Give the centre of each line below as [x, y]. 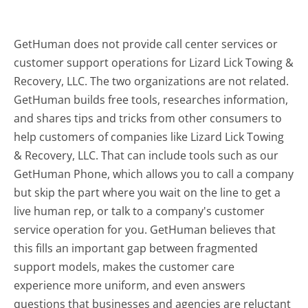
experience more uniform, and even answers [130, 285]
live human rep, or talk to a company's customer [140, 211]
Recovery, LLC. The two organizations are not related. [152, 81]
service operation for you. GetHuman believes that [145, 229]
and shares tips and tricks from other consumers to [148, 118]
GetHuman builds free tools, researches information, [151, 99]
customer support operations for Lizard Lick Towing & [154, 62]
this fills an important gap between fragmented [136, 248]
